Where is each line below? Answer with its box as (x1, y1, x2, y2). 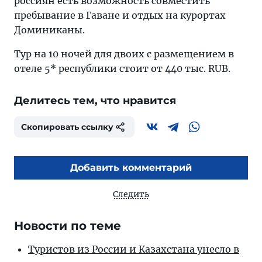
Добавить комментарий (70, 162, 192, 173)
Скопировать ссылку (21, 122, 113, 132)
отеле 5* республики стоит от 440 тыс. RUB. (14, 63, 230, 74)
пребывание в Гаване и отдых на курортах (14, 9, 226, 21)
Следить (113, 189, 149, 199)
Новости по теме (14, 219, 121, 233)
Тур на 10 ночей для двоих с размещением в (14, 48, 234, 60)
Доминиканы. (14, 24, 85, 36)
